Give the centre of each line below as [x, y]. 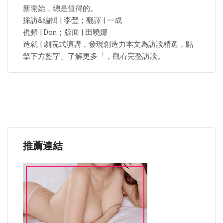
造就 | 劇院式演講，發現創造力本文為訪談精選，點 [108, 44]
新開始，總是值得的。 [60, 8]
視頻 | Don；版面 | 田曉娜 [65, 32]
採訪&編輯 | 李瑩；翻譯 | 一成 [72, 20]
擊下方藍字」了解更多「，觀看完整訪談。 [94, 56]
